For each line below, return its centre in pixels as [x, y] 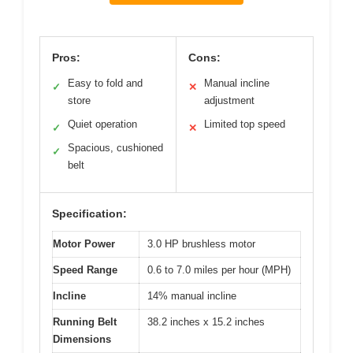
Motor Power [84, 244]
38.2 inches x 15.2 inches [206, 322]
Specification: [89, 214]
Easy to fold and [105, 84]
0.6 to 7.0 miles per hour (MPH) [219, 270]
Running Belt [85, 322]
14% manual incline [192, 296]
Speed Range [85, 270]
